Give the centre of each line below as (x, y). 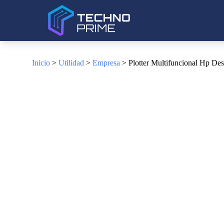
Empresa (106, 63)
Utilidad (71, 63)
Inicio (41, 63)
